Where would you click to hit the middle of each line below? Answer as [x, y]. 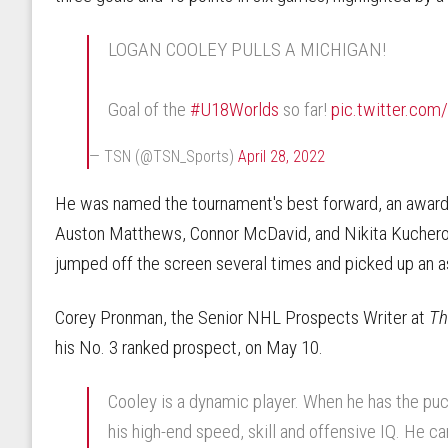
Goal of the [149, 109]
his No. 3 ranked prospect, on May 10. [191, 348]
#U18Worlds [235, 109]
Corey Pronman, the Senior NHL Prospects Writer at [242, 318]
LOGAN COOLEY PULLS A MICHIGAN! [247, 49]
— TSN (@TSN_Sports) [163, 157]
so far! [305, 109]
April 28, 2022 [281, 157]
